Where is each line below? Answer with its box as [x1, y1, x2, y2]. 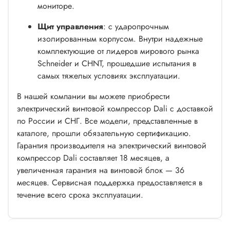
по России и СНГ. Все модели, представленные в [17, 114, 198, 127]
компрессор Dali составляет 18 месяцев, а [17, 151, 169, 164]
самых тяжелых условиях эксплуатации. [37, 69, 180, 82]
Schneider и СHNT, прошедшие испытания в [37, 57, 196, 69]
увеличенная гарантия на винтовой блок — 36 [17, 164, 184, 176]
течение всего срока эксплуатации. [17, 188, 143, 201]
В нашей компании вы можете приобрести [17, 90, 170, 102]
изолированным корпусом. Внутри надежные [37, 32, 203, 45]
